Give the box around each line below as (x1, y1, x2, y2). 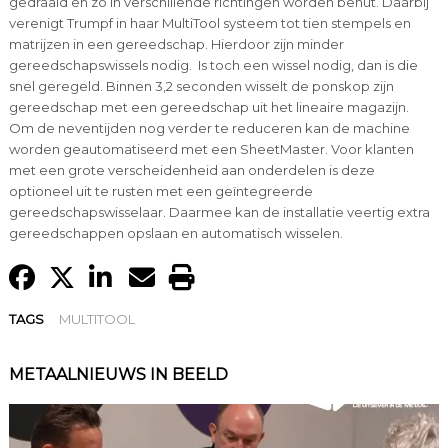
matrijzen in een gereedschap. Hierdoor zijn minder (8, 36, 344, 53)
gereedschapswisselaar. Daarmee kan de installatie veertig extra (8, 204, 430, 221)
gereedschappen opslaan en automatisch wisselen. (8, 225, 343, 242)
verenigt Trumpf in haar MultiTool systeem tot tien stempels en (8, 15, 411, 32)
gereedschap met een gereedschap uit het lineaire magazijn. (8, 99, 409, 116)
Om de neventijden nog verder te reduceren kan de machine (8, 120, 410, 137)
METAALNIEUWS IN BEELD (8, 365, 228, 385)
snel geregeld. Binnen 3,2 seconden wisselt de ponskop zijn (8, 78, 394, 95)
